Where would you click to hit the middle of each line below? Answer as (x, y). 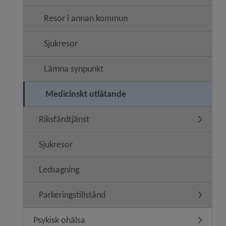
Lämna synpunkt (74, 69)
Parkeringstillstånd (72, 195)
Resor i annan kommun (86, 18)
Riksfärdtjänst (64, 119)
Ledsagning (59, 169)
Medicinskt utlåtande (86, 94)
